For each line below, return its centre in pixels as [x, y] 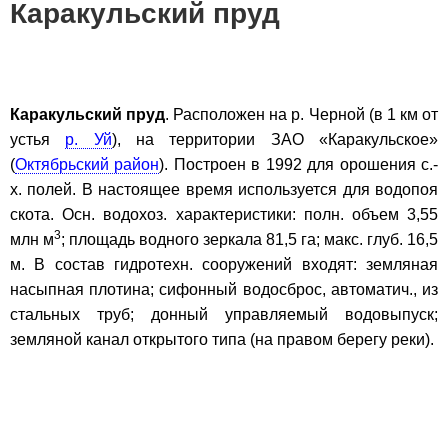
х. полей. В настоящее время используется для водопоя [224, 189]
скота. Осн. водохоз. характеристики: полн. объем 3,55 [224, 214]
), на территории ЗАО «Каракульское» [275, 139]
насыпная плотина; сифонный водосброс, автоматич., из [224, 289]
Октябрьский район [87, 164]
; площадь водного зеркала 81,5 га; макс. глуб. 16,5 [249, 239]
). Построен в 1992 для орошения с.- [299, 164]
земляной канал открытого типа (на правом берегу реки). [222, 339]
